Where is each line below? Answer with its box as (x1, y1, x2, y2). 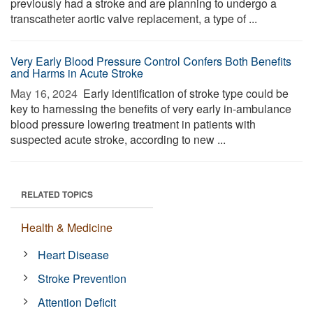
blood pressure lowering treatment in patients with (10, 116, 256, 132)
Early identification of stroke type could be (80, 85, 289, 101)
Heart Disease (38, 247, 110, 263)
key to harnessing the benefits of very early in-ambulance (10, 101, 291, 117)
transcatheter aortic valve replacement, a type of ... (10, 10, 257, 27)
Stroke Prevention (38, 270, 127, 286)
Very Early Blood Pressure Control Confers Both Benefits (10, 53, 291, 69)
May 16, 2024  (10, 85, 80, 101)
